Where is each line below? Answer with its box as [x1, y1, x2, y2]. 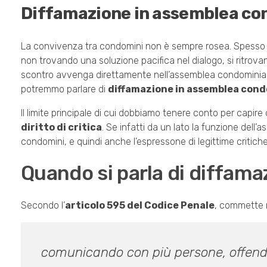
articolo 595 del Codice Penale [65, 199, 215, 211]
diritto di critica [21, 121, 102, 133]
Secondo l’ [21, 199, 65, 211]
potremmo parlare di [21, 83, 108, 95]
